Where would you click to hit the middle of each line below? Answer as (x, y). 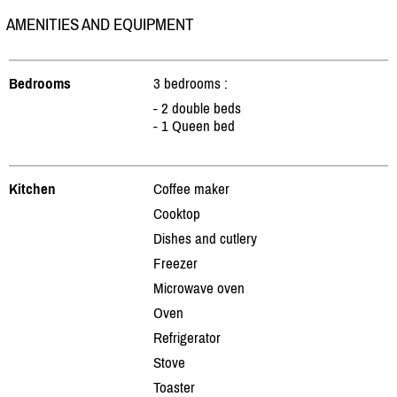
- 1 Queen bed (194, 125)
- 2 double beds (197, 108)
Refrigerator (187, 337)
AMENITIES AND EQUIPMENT (100, 24)
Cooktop (177, 213)
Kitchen (32, 188)
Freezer (175, 263)
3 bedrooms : (191, 83)
